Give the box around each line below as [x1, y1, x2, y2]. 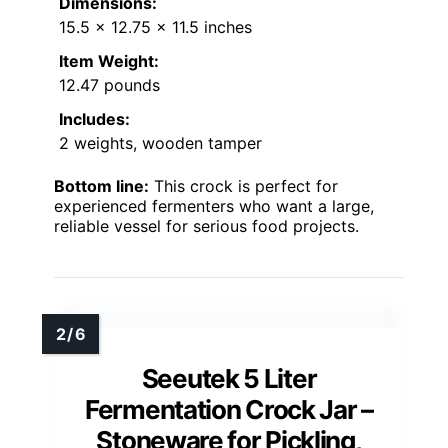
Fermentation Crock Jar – [85, 394, 373, 426]
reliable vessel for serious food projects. [54, 216, 359, 237]
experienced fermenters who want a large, [54, 196, 374, 217]
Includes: [59, 109, 130, 130]
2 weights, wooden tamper [59, 133, 262, 154]
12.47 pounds [59, 75, 160, 96]
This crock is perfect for [149, 176, 338, 197]
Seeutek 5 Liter [141, 363, 317, 395]
